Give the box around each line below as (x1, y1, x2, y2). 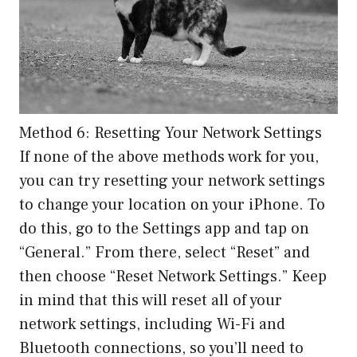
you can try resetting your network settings (19, 170, 325, 191)
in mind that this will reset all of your (19, 289, 282, 311)
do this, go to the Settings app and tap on (19, 218, 309, 239)
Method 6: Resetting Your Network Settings (19, 122, 322, 143)
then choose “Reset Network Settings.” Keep (19, 265, 327, 287)
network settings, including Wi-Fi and (19, 313, 285, 335)
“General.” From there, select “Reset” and (19, 241, 310, 263)
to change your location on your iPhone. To (19, 194, 325, 215)
